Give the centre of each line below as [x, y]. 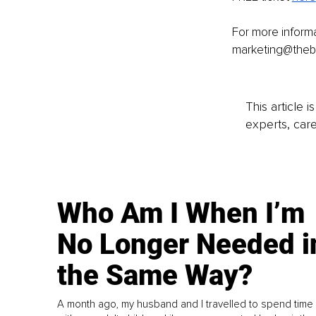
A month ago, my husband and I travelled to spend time [186, 304]
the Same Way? [155, 275]
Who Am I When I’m [181, 213]
